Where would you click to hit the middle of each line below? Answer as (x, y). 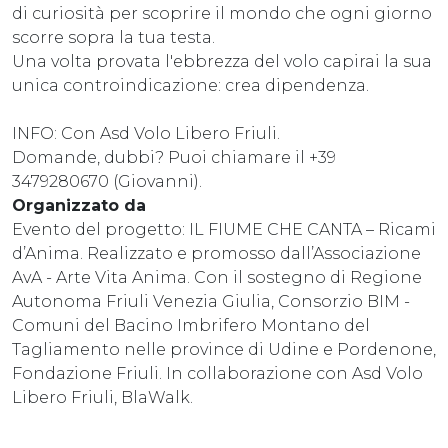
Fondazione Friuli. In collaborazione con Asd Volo (217, 373)
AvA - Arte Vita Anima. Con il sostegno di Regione (217, 277)
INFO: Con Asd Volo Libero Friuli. (146, 133)
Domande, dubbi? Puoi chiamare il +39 (174, 157)
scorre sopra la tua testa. (113, 37)
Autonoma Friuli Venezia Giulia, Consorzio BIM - (211, 301)
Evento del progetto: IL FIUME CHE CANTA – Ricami (224, 229)
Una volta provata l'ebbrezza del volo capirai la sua (222, 61)
